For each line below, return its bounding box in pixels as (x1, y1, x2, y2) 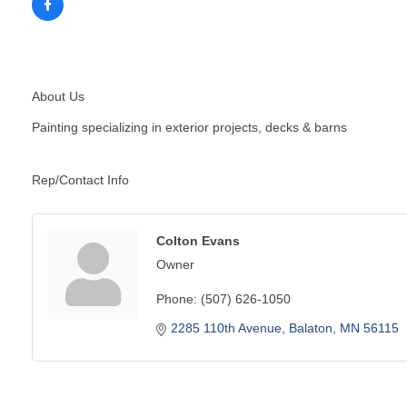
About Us (32, 89, 84, 104)
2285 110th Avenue (171, 321, 282, 336)
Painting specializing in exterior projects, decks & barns (32, 120, 347, 135)
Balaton (289, 321, 333, 336)
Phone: (156, 292, 197, 307)
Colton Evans (156, 233, 240, 249)
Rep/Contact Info (32, 173, 129, 188)
